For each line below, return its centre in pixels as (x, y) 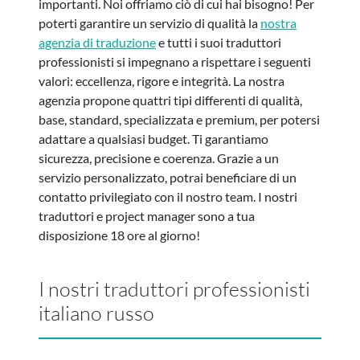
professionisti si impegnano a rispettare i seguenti (175, 61)
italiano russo (96, 313)
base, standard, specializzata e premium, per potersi (179, 119)
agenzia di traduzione (97, 42)
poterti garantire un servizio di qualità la (149, 22)
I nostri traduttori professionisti (174, 288)
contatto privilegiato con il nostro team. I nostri (168, 196)
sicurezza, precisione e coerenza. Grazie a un (159, 157)
